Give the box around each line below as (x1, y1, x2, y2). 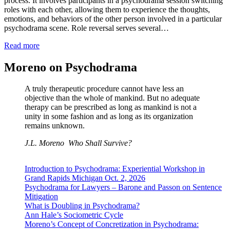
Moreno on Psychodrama (4, 60, 137, 74)
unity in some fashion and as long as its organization (25, 112, 193, 121)
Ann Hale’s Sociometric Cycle (25, 210, 123, 220)
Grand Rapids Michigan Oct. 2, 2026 (25, 174, 145, 183)
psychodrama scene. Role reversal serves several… (4, 23, 169, 32)
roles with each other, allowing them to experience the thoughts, (4, 5, 210, 14)
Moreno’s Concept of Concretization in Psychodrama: (25, 220, 199, 229)
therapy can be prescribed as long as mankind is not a (25, 103, 197, 112)
